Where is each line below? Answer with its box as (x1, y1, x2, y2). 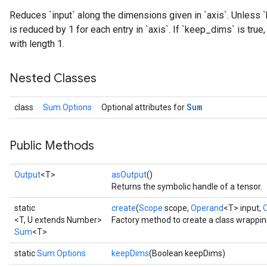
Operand (191, 203, 223, 213)
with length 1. (10, 38, 64, 49)
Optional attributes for (101, 103, 187, 112)
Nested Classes (10, 71, 97, 86)
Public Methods (10, 138, 94, 153)
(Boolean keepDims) (149, 249, 225, 258)
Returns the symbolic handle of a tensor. (111, 182, 262, 191)
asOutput (111, 170, 147, 179)
